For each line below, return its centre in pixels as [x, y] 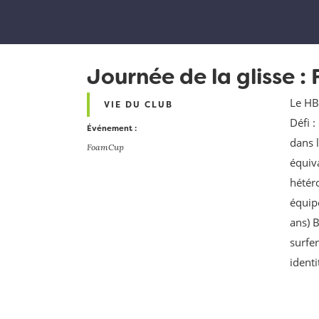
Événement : [112, 128]
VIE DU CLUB [138, 105]
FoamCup [105, 147]
